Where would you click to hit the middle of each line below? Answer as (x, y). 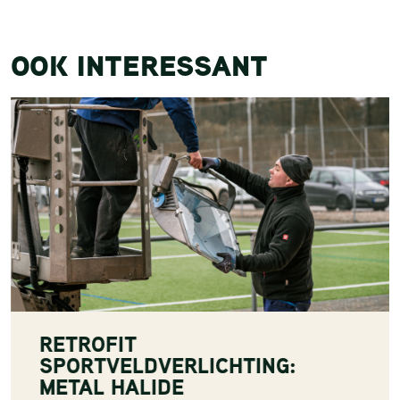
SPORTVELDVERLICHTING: (168, 365)
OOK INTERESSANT (139, 66)
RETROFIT (88, 343)
